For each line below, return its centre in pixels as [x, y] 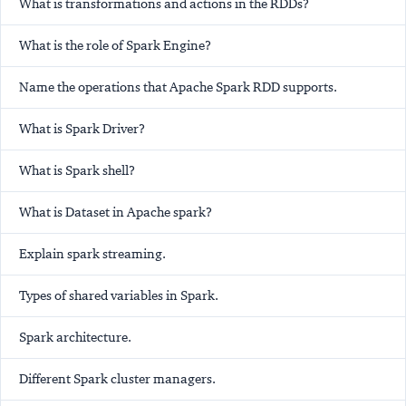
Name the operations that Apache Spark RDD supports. [178, 87]
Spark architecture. [75, 338]
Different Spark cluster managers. [117, 379]
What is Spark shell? [77, 171]
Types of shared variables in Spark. [119, 296]
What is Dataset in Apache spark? [116, 213]
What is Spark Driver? [82, 129]
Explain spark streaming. [92, 254]
